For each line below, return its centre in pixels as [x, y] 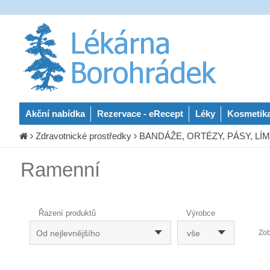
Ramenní [60, 170]
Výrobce [201, 213]
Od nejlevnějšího [68, 233]
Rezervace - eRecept [140, 114]
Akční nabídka [55, 114]
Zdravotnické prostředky [83, 136]
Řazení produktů [67, 213]
